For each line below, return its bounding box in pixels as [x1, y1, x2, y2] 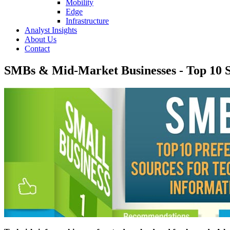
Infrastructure [66, 16, 109, 25]
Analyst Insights [25, 26, 77, 34]
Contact [25, 44, 50, 53]
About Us [25, 35, 56, 44]
